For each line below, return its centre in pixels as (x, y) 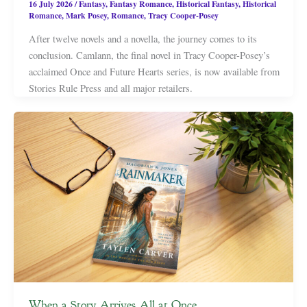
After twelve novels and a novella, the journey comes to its (143, 39)
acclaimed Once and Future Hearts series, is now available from (154, 72)
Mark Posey (86, 16)
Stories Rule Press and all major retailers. (110, 88)
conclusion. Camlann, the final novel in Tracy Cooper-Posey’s (149, 56)
